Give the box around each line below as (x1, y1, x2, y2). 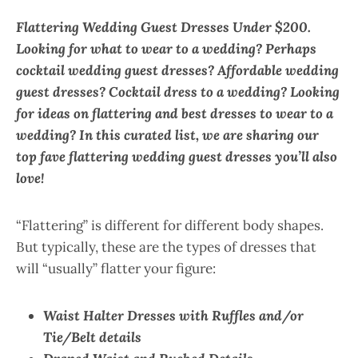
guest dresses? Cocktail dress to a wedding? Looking (16, 83, 340, 101)
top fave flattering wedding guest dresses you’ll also (16, 148, 337, 165)
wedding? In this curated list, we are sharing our (16, 126, 319, 144)
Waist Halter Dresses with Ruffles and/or (43, 307, 304, 324)
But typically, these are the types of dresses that (16, 238, 316, 256)
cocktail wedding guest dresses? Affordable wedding (16, 62, 339, 79)
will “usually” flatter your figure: (16, 260, 216, 277)
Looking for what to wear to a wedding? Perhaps (16, 40, 316, 58)
